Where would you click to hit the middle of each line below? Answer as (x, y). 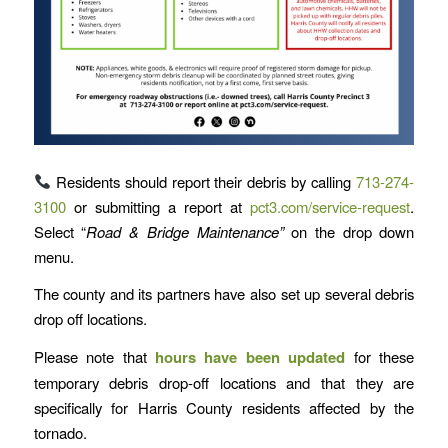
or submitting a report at (158, 206)
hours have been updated (246, 356)
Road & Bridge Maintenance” (189, 231)
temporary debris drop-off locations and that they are (224, 382)
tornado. (60, 432)
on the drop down (353, 231)
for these (380, 356)
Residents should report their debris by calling (203, 181)
